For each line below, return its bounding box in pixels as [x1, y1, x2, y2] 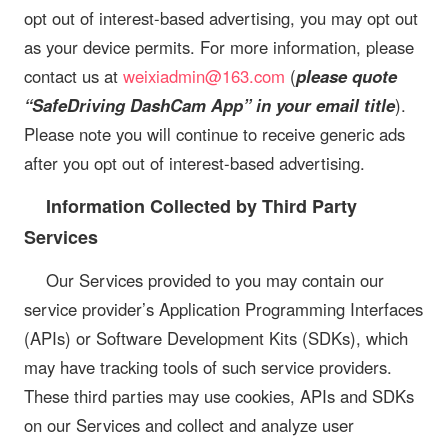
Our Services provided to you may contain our [45, 268, 384, 293]
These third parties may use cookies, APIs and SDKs [24, 384, 414, 409]
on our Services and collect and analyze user [24, 413, 354, 438]
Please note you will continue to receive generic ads [24, 121, 405, 146]
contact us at [24, 63, 123, 88]
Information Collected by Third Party [45, 192, 357, 219]
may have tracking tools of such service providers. [24, 355, 392, 380]
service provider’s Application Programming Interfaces [24, 297, 423, 322]
